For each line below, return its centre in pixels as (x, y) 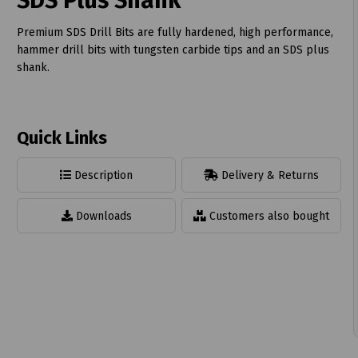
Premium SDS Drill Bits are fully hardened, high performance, (175, 32)
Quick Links (62, 137)
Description (102, 175)
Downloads (102, 216)
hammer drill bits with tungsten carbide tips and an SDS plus (173, 50)
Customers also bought (268, 216)
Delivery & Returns (269, 175)
